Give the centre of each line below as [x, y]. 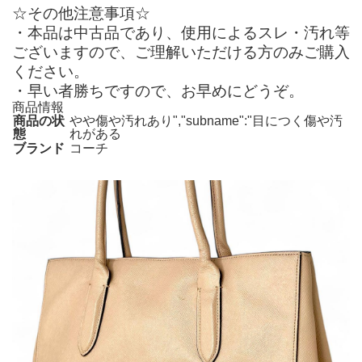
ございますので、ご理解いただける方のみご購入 [181, 52]
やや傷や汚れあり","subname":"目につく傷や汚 [206, 120]
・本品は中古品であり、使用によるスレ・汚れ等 [181, 32]
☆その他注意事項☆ [81, 13]
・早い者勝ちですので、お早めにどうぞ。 [158, 90]
